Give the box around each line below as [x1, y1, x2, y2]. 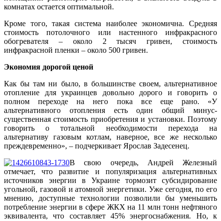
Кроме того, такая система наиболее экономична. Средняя [4, 19, 217, 28]
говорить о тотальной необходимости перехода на [4, 124, 217, 133]
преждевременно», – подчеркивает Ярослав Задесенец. [4, 142, 189, 150]
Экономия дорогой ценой [4, 63, 93, 72]
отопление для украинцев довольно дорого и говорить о [4, 88, 217, 97]
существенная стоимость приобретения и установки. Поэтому [4, 115, 217, 124]
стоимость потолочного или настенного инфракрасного [4, 28, 217, 37]
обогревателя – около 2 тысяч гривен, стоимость [4, 37, 217, 46]
